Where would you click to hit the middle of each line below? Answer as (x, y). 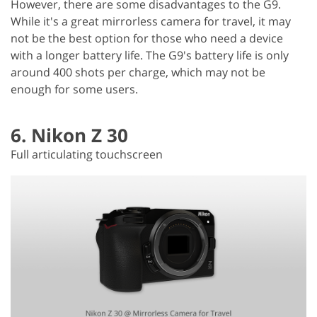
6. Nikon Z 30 (69, 135)
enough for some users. (74, 89)
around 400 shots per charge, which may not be (138, 72)
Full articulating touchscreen (87, 154)
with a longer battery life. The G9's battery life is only (150, 55)
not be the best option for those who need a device (147, 38)
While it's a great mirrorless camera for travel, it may (151, 21)
